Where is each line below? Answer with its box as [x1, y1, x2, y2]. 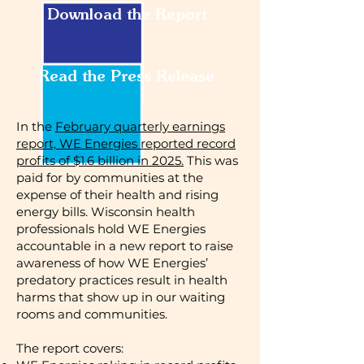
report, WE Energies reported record [16, 136, 236, 151]
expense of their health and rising [16, 187, 219, 202]
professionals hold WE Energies [16, 221, 206, 236]
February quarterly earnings [55, 119, 225, 134]
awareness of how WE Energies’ [16, 255, 208, 271]
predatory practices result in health [16, 272, 227, 288]
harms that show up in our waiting [16, 289, 225, 305]
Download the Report [47, 5, 207, 23]
